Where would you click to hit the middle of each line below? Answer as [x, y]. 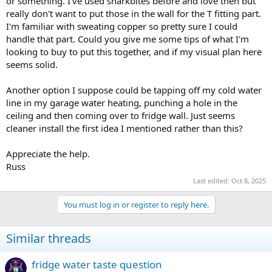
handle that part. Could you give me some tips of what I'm [127, 39]
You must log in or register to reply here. [136, 205]
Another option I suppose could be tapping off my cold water [134, 90]
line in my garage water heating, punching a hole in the [122, 102]
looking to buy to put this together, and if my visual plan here [134, 51]
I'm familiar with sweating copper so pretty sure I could [122, 26]
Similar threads [49, 238]
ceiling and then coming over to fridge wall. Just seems [121, 115]
